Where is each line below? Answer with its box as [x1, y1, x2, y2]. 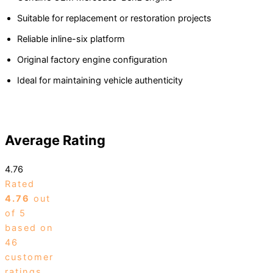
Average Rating [5, 132, 105, 149]
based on [5, 222, 54, 234]
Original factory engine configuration [17, 54, 168, 66]
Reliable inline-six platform [17, 34, 125, 45]
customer [5, 252, 54, 263]
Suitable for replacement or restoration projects [17, 13, 211, 24]
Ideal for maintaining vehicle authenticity [17, 75, 183, 87]
